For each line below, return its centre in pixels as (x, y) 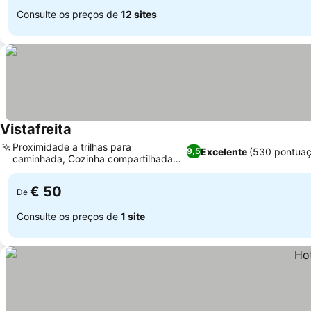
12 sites (139, 14)
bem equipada (45, 170)
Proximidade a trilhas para (72, 147)
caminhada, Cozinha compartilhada (93, 159)
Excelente (224, 151)
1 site (133, 216)
